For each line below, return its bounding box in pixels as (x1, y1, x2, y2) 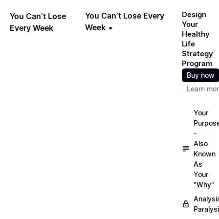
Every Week (10, 22, 53, 33)
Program (182, 59, 212, 68)
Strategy (182, 49, 213, 58)
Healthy (182, 29, 210, 39)
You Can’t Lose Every (85, 11, 165, 21)
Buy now (187, 71, 215, 79)
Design (182, 10, 206, 19)
